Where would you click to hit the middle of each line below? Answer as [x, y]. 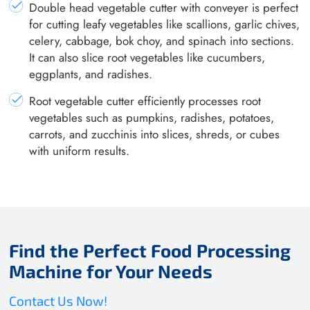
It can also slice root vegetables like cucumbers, [147, 57]
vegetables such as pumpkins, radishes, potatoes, [152, 118]
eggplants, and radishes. [91, 74]
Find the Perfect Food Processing [150, 250]
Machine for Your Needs [111, 271]
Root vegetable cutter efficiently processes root [145, 101]
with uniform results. [80, 151]
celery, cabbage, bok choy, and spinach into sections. [162, 40]
